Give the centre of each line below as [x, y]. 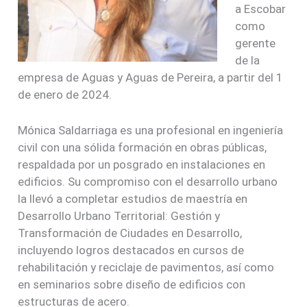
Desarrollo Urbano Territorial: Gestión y [119, 216]
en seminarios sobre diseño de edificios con [132, 285]
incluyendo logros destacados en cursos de [131, 250]
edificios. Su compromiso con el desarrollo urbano [148, 182]
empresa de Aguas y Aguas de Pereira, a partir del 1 [151, 78]
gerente [255, 44]
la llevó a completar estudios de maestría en [133, 199]
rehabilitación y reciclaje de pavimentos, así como [146, 268]
